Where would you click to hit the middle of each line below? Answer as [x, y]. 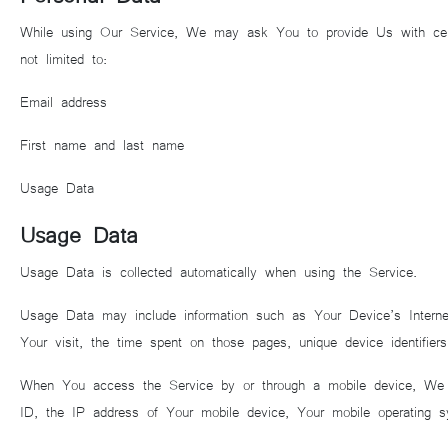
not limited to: [63, 58]
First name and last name [102, 144]
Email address [63, 101]
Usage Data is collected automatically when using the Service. [218, 271]
